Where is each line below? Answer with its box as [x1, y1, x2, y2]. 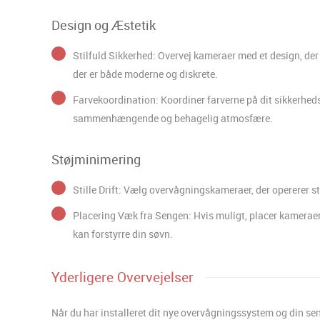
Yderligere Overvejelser [51, 267, 194, 286]
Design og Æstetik [51, 16, 156, 34]
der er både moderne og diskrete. [73, 66, 218, 81]
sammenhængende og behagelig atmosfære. [73, 111, 273, 125]
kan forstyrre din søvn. [73, 226, 173, 241]
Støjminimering [51, 150, 141, 168]
